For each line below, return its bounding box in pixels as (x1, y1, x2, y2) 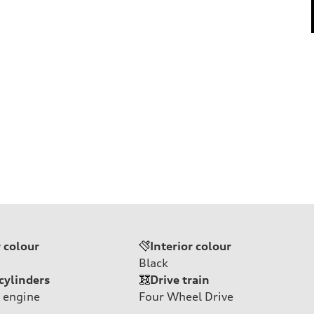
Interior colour (150, 238, 231, 253)
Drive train (150, 272, 210, 287)
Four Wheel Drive (139, 289, 233, 303)
